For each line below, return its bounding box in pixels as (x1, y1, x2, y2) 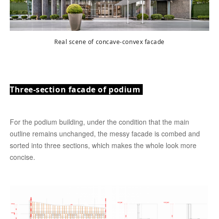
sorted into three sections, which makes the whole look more (10, 140, 197, 150)
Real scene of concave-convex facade (54, 37, 165, 46)
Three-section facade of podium (10, 84, 143, 95)
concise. (10, 152, 35, 162)
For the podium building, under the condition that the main (10, 116, 189, 127)
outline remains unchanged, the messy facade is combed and (10, 128, 200, 138)
